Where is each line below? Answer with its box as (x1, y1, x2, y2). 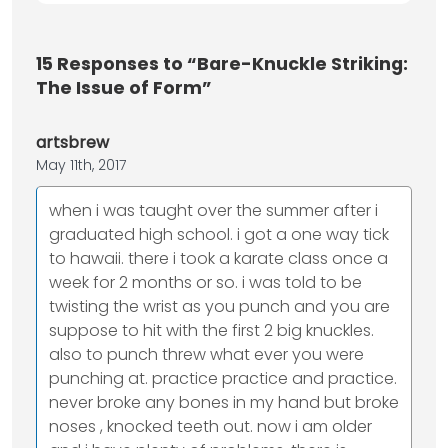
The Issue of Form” (36, 76, 212, 101)
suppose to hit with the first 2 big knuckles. (49, 319, 374, 343)
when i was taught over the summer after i (49, 199, 378, 223)
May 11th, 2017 (36, 155, 126, 176)
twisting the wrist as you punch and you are (49, 295, 390, 319)
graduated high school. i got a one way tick (49, 223, 389, 247)
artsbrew (36, 131, 109, 155)
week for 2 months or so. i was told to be (49, 271, 362, 295)
